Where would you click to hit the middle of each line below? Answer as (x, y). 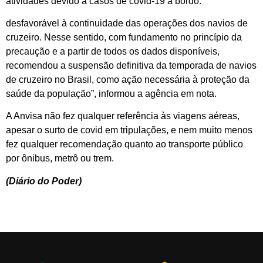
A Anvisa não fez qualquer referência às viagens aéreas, (123, 116)
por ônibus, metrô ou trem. (60, 159)
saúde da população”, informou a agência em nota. (111, 93)
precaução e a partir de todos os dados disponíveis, (113, 51)
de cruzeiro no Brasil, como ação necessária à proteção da (128, 79)
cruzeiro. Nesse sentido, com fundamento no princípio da (124, 37)
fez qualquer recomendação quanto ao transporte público (124, 144)
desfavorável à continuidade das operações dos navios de (127, 23)
